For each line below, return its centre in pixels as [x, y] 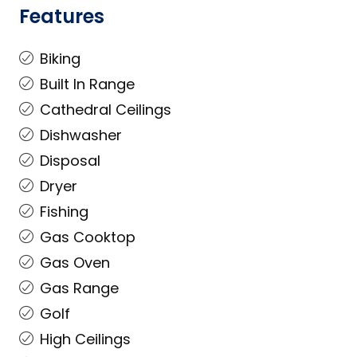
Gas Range [79, 288]
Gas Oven [75, 263]
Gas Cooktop [88, 237]
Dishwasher [81, 135]
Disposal [70, 161]
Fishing [64, 212]
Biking [60, 59]
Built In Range [87, 84]
